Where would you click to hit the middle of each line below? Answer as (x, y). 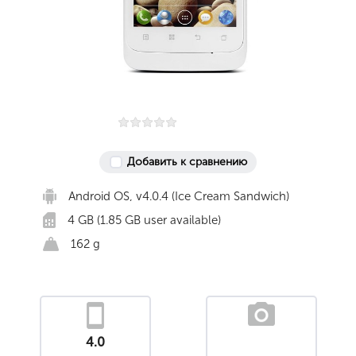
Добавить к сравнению (187, 162)
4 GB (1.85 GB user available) (144, 220)
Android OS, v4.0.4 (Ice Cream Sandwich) (179, 196)
